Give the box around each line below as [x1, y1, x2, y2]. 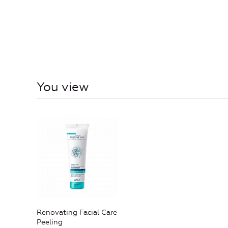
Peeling [37, 217, 63, 226]
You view [37, 79, 89, 94]
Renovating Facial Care [37, 208, 117, 217]
